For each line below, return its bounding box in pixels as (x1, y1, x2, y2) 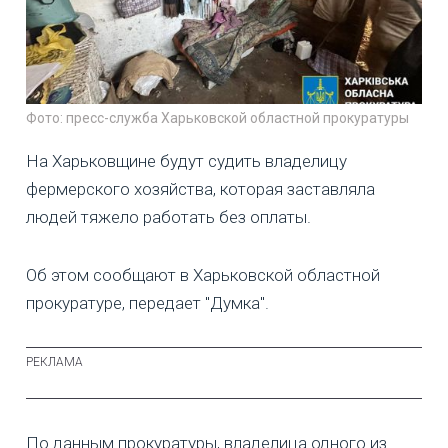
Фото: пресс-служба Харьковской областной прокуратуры (26, 109, 409, 126)
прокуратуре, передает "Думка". (26, 292, 269, 313)
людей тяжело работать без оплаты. (26, 206, 311, 227)
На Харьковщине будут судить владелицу (26, 150, 347, 171)
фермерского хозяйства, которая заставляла (26, 178, 375, 199)
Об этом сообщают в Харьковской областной (26, 264, 380, 285)
